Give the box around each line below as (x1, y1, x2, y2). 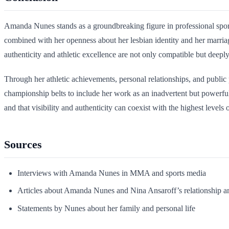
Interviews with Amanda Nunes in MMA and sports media (17, 169, 206, 177)
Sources (4, 139, 42, 151)
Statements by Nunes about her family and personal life (17, 203, 195, 213)
